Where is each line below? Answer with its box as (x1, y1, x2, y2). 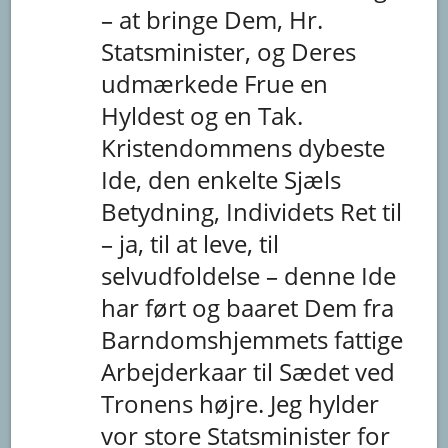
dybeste (298, 130, 386, 164)
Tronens (101, 386, 200, 420)
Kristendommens (101, 130, 299, 164)
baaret (226, 290, 305, 324)
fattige (334, 322, 404, 356)
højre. (199, 386, 271, 420)
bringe (146, 2, 225, 36)
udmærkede (101, 66, 245, 100)
